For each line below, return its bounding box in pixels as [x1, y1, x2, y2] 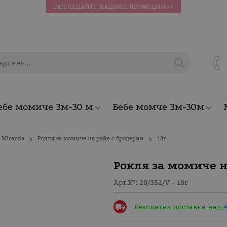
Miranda [2, 135, 25, 142]
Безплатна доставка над [134, 203, 224, 212]
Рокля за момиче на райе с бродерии [37, 135, 144, 142]
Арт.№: [113, 178, 139, 187]
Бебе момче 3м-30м [112, 101, 204, 112]
